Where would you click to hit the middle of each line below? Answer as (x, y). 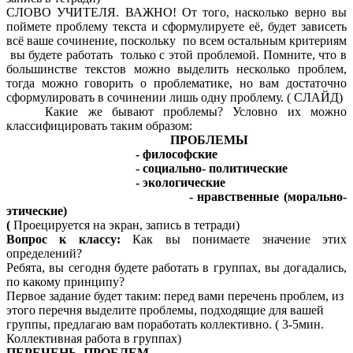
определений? (44, 254)
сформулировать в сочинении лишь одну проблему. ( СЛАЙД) (175, 98)
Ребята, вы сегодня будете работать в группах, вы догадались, (176, 268)
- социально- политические (147, 169)
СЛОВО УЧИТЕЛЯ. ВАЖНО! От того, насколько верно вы (176, 13)
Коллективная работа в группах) (94, 339)
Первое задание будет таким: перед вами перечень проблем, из (175, 296)
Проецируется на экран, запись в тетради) (125, 225)
